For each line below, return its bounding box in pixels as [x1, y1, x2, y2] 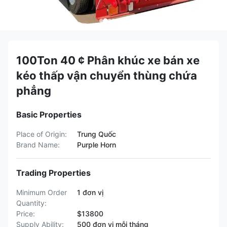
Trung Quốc [77, 130, 116, 138]
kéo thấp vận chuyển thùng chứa [16, 69, 197, 82]
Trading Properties [16, 168, 91, 178]
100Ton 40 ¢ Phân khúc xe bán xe [16, 54, 200, 67]
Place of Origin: [16, 130, 67, 138]
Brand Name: [16, 140, 60, 149]
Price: [16, 209, 35, 218]
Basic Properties [16, 109, 82, 120]
